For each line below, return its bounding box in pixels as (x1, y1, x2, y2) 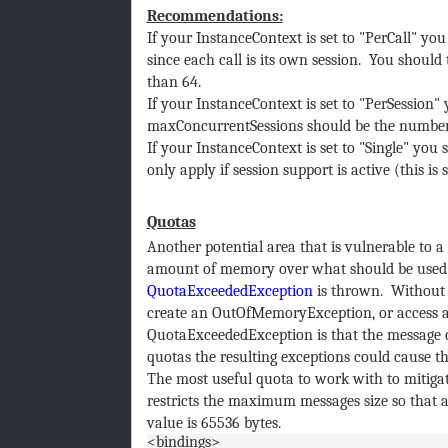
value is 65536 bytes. (146, 414, 281, 433)
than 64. (146, 73, 201, 92)
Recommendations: (146, 7, 283, 26)
